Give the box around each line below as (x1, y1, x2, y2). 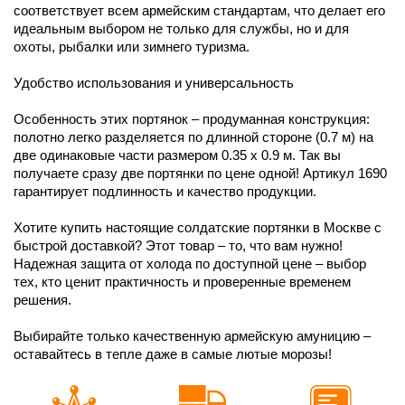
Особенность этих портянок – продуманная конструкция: (14, 110, 370, 127)
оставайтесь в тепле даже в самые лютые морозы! (14, 345, 332, 362)
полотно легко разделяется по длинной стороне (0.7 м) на (14, 128, 373, 145)
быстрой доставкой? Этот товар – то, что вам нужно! (14, 237, 343, 253)
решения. (14, 291, 71, 307)
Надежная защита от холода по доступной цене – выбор (14, 255, 366, 271)
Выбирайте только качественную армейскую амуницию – (14, 327, 371, 344)
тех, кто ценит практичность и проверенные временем (14, 273, 351, 289)
